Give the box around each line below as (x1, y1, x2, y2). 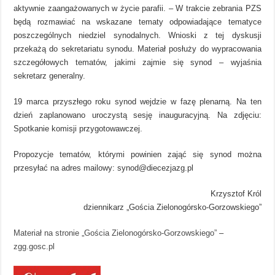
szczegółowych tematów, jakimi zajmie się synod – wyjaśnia (14, 57, 261, 67)
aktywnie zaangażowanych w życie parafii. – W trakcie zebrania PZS (14, 3, 261, 13)
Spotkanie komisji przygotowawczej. (14, 123, 143, 133)
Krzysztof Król (210, 188, 261, 198)
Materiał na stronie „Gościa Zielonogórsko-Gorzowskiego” (14, 228, 217, 238)
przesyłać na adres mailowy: (14, 163, 118, 172)
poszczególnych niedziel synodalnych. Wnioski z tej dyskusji (14, 30, 261, 40)
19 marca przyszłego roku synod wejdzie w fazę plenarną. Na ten (14, 96, 261, 106)
